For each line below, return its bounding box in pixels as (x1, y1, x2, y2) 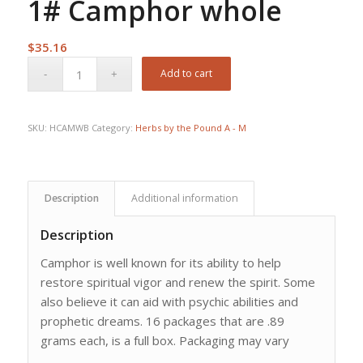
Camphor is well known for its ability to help (40, 254, 281, 271)
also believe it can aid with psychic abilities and (40, 293, 298, 310)
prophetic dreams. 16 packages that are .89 (40, 313, 284, 330)
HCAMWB (49, 122, 92, 135)
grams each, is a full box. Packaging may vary (40, 332, 289, 349)
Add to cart (160, 66, 213, 81)
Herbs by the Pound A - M (135, 122, 246, 135)
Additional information (130, 191, 238, 206)
